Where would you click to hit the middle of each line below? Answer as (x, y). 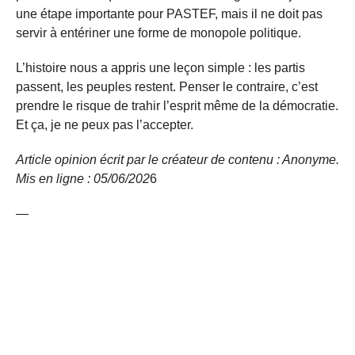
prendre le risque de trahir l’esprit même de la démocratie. (177, 105)
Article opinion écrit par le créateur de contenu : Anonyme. (177, 159)
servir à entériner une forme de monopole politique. (158, 32)
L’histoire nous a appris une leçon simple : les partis (160, 67)
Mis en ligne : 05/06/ (72, 178)
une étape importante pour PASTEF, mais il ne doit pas (169, 13)
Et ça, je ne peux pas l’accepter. (105, 124)
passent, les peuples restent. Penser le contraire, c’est (167, 86)
